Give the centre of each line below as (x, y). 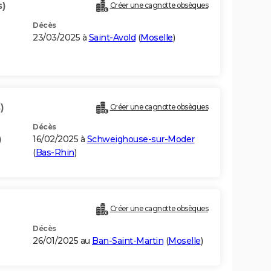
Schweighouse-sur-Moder (141, 139)
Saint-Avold (112, 38)
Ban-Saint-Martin (128, 241)
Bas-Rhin (55, 153)
